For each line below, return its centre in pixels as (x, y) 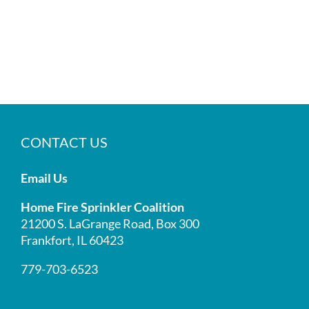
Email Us (44, 178)
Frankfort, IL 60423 (72, 240)
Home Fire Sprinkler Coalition (102, 207)
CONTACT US (64, 142)
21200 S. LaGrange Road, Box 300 (110, 223)
